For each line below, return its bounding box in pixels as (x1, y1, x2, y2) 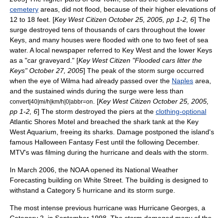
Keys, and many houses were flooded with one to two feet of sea (10, 36, 208, 44)
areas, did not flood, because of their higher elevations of (38, 5, 216, 13)
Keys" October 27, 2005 (10, 67, 83, 74)
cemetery (10, 5, 38, 13)
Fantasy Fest (69, 138, 109, 146)
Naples (172, 77, 193, 85)
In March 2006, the (10, 166, 70, 174)
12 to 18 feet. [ (10, 16, 54, 23)
